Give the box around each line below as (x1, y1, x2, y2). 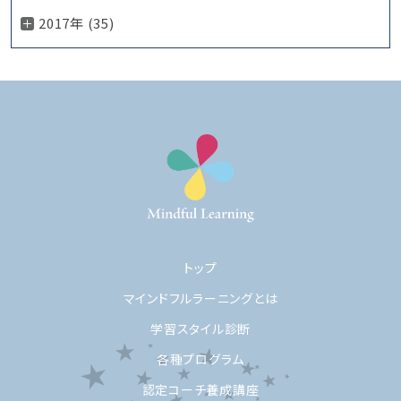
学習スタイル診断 (150, 319, 251, 337)
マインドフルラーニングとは (123, 288, 278, 307)
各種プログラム (156, 349, 245, 368)
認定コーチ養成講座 (141, 380, 260, 398)
